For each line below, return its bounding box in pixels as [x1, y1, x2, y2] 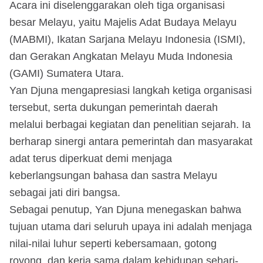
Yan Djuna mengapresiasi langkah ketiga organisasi [9, 84, 252, 96]
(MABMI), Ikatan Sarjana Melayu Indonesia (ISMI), [9, 33, 245, 45]
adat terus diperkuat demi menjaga [9, 152, 172, 164]
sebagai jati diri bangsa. [9, 186, 120, 198]
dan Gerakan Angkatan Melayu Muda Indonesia [9, 50, 232, 62]
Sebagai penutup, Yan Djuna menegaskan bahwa [9, 203, 241, 215]
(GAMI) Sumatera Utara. [9, 67, 124, 79]
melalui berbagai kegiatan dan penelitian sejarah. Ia [9, 118, 251, 130]
